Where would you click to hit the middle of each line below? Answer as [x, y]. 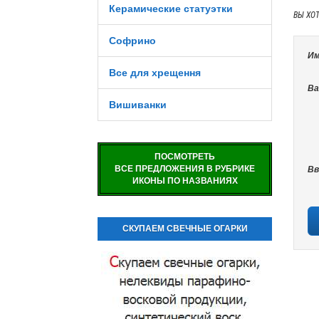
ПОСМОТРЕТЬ [185, 157]
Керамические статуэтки [171, 9]
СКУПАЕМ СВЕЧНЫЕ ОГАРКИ [185, 229]
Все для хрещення [155, 73]
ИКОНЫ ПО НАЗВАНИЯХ [185, 181]
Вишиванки [138, 105]
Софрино [132, 41]
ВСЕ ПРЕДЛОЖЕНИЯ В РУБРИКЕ [185, 169]
